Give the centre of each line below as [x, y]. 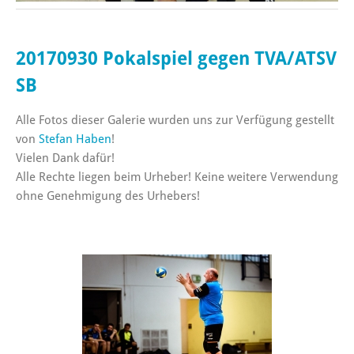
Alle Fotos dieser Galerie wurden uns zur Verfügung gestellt [175, 121]
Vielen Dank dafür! [65, 158]
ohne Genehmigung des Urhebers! [108, 196]
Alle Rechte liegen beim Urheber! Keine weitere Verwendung [177, 177]
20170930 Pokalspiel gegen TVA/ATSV [176, 59]
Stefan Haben [75, 139]
